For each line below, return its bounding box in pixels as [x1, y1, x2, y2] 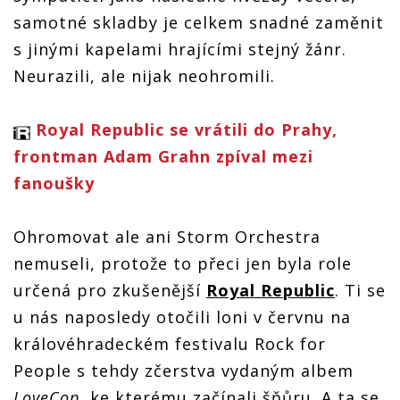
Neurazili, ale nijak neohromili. [13, 64, 275, 87]
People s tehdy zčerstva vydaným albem [13, 359, 354, 381]
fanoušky [13, 171, 95, 194]
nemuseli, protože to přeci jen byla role [13, 252, 352, 274]
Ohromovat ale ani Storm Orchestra [13, 225, 321, 247]
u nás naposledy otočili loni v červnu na [13, 305, 351, 328]
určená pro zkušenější [13, 279, 206, 301]
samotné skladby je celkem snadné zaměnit [13, 11, 384, 33]
